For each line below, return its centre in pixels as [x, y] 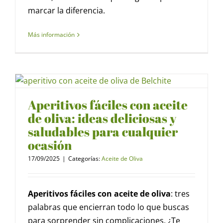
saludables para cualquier [103, 132]
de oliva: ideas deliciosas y [102, 118]
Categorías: [85, 159]
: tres [180, 194]
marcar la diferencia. [66, 11]
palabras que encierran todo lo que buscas [109, 207]
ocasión [50, 145]
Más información [51, 35]
